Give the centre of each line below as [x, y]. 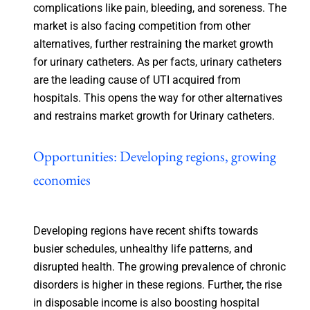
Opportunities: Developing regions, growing [154, 156]
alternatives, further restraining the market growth [153, 44]
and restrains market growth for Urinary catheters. [154, 116]
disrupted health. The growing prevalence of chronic [159, 266]
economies [62, 179]
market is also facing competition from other [142, 26]
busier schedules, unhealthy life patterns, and [143, 248]
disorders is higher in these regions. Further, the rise [157, 284]
